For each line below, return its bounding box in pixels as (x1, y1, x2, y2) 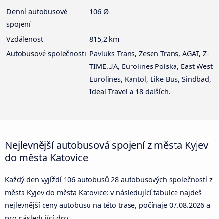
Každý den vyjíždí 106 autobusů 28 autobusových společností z (5, 175, 213, 184)
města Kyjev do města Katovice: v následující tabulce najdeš (5, 187, 202, 197)
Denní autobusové (6, 6, 67, 16)
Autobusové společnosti (6, 48, 86, 58)
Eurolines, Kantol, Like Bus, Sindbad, (89, 74, 211, 84)
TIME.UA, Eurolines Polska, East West (89, 61, 213, 71)
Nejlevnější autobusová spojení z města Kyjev (5, 137, 208, 152)
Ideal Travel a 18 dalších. (89, 87, 171, 96)
